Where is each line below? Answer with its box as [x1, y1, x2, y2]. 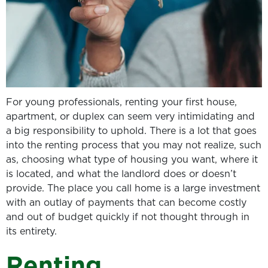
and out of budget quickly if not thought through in [6, 210, 249, 223]
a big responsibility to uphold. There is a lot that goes [6, 124, 257, 137]
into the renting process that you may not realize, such [6, 138, 261, 151]
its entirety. [6, 224, 57, 237]
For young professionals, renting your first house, [6, 95, 237, 108]
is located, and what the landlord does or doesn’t [6, 167, 236, 180]
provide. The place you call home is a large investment [6, 181, 260, 194]
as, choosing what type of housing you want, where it [6, 153, 258, 166]
